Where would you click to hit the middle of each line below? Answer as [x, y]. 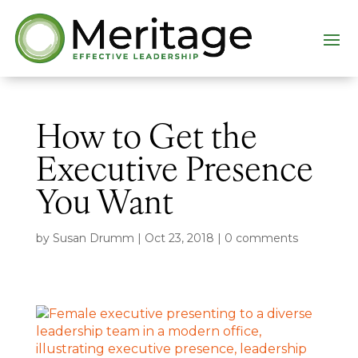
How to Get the [146, 139]
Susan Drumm [93, 238]
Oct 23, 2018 [179, 238]
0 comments [261, 238]
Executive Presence [174, 172]
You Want [104, 205]
